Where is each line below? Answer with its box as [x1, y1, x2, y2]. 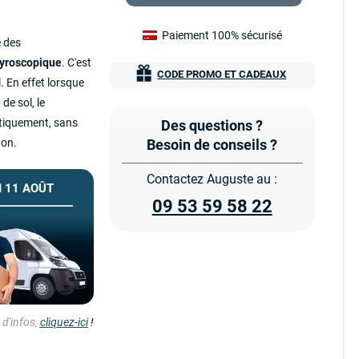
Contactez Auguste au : [147, 171, 278, 187]
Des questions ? [161, 117, 264, 134]
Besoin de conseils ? [147, 136, 278, 153]
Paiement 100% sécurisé [159, 28, 282, 42]
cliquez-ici [39, 315, 88, 329]
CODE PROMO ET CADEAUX [157, 67, 287, 80]
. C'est [61, 55, 91, 70]
